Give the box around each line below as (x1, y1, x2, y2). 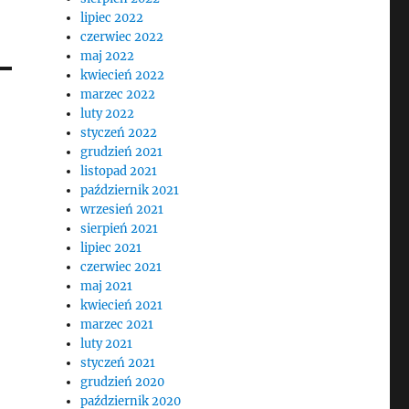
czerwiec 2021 (80, 259, 163, 275)
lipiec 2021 (80, 240, 142, 256)
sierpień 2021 (80, 221, 159, 236)
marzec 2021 (80, 317, 154, 332)
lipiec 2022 (80, 10, 144, 26)
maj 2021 (80, 278, 133, 294)
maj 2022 (80, 48, 135, 64)
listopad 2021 (80, 163, 158, 179)
